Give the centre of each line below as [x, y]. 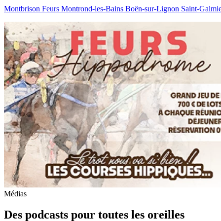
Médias [15, 194]
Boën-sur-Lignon [153, 9]
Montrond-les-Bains [93, 9]
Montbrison [23, 9]
